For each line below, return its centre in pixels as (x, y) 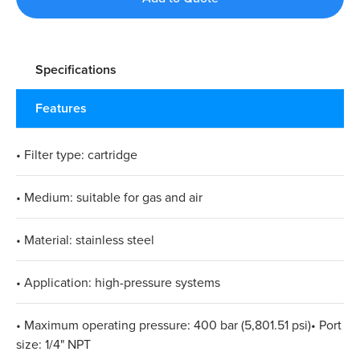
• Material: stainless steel (85, 240)
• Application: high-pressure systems (118, 282)
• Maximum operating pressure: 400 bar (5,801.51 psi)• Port (179, 325)
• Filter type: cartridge (77, 155)
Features (61, 108)
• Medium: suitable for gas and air (109, 197)
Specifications (76, 70)
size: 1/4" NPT (53, 344)
